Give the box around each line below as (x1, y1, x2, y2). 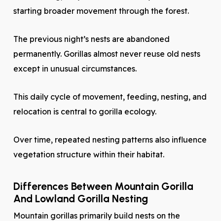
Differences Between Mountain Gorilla (13, 180, 193, 192)
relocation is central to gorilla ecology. (13, 107, 156, 116)
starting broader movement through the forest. (13, 6, 189, 16)
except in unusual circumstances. (13, 64, 137, 74)
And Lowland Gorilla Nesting (13, 192, 148, 205)
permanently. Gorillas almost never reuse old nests (13, 49, 200, 59)
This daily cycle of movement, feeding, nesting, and (13, 92, 207, 102)
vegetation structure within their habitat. (13, 149, 164, 159)
